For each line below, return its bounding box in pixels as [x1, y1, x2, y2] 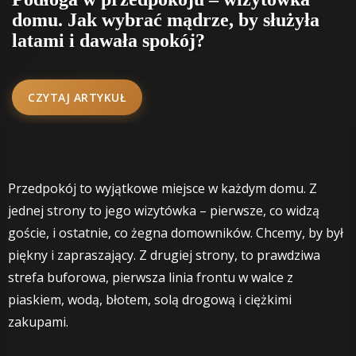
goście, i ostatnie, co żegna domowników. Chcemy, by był [8, 223, 343, 242]
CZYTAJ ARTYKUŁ [28, 89, 126, 105]
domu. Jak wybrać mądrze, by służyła [12, 9, 319, 30]
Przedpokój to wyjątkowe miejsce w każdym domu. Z [8, 179, 317, 197]
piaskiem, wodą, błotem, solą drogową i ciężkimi [8, 290, 292, 308]
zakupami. [8, 312, 68, 331]
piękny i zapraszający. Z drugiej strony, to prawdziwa [8, 246, 320, 264]
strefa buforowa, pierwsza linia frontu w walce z [8, 268, 293, 286]
